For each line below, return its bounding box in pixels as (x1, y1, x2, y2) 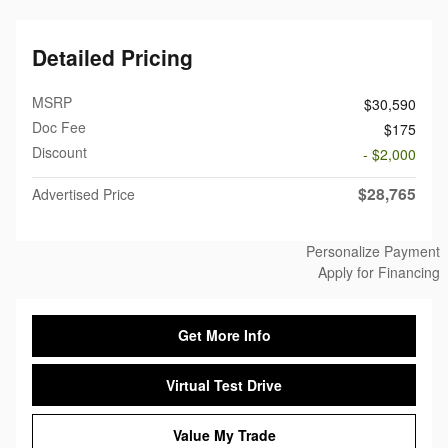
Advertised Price (32, 183, 135, 204)
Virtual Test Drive (166, 374, 282, 395)
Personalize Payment (306, 240, 440, 261)
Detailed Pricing (32, 41, 193, 72)
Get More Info (177, 325, 271, 346)
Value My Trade (172, 424, 276, 445)
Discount (32, 141, 87, 162)
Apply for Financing (318, 261, 440, 282)
